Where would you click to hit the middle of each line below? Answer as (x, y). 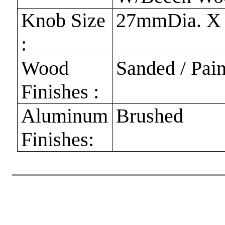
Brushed (150, 116)
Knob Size (64, 20)
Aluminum (65, 116)
